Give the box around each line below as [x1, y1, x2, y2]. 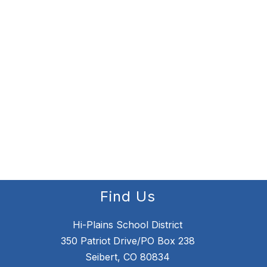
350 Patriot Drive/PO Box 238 [60, 235, 195, 247]
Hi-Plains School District [73, 219, 182, 231]
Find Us [100, 188, 156, 206]
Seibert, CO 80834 [85, 251, 170, 263]
